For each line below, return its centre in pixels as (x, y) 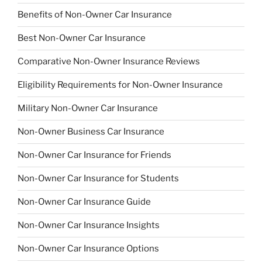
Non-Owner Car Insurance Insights (89, 225)
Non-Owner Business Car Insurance (91, 132)
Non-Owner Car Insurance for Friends (94, 155)
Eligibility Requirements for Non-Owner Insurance (120, 85)
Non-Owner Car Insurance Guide (84, 202)
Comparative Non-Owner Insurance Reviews (109, 62)
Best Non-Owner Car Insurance (82, 38)
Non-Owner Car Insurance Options (88, 249)
